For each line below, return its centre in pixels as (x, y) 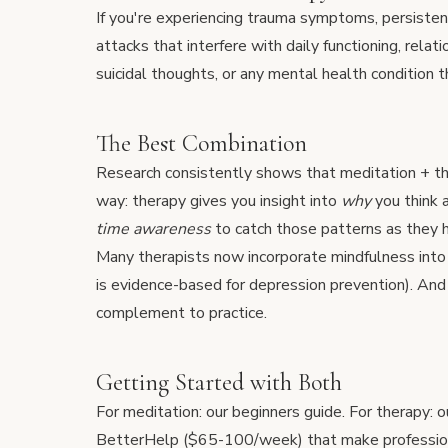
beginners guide (287, 412)
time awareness (153, 229)
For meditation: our (164, 412)
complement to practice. (181, 313)
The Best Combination (201, 143)
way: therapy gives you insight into (218, 201)
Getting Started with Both (219, 382)
